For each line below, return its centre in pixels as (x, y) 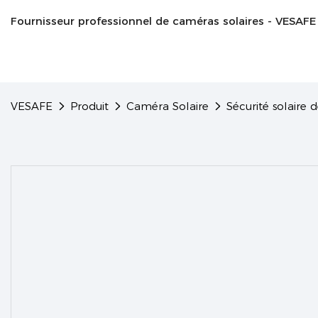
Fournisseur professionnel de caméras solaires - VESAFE (163, 21)
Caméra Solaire (168, 106)
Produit (89, 106)
